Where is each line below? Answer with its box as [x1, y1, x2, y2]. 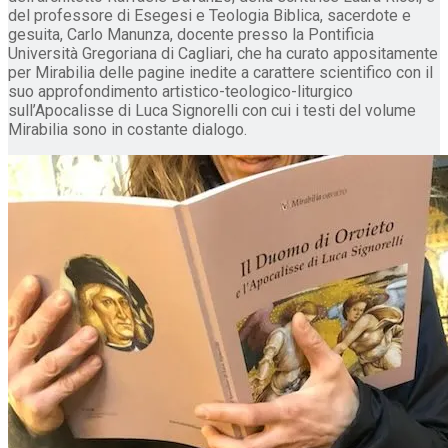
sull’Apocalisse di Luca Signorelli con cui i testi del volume [8, 101, 416, 121]
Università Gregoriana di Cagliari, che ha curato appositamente [8, 44, 438, 64]
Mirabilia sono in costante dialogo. [8, 120, 247, 140]
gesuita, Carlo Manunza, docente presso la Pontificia [8, 25, 374, 45]
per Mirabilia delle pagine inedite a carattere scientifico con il [8, 63, 433, 83]
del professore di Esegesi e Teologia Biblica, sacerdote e [8, 6, 411, 26]
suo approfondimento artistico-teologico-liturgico [8, 82, 353, 102]
